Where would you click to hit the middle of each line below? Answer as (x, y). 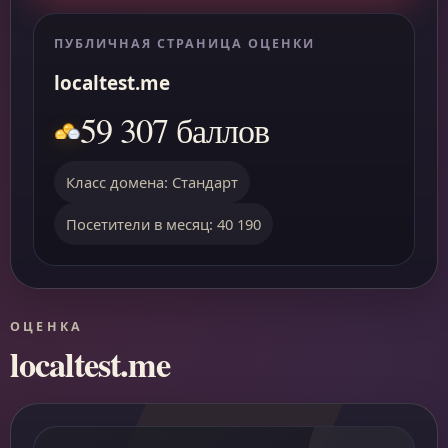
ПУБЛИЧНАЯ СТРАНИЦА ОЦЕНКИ (184, 43)
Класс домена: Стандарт (152, 182)
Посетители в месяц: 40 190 (163, 224)
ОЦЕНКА (47, 326)
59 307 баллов (174, 130)
